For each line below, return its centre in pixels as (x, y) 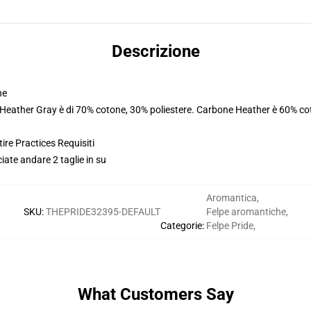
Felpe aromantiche (246, 212)
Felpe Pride (229, 226)
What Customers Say (155, 294)
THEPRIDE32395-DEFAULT (103, 212)
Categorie (181, 226)
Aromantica (231, 198)
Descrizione (155, 51)
